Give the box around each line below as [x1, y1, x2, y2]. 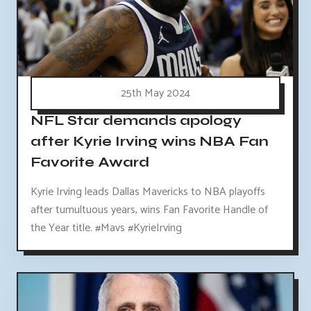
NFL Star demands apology [31, 112, 242, 130]
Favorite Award [31, 153, 149, 171]
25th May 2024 [121, 84, 190, 103]
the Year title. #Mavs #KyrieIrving [31, 219, 182, 238]
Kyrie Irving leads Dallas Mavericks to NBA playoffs [31, 183, 265, 202]
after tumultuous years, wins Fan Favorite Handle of [31, 201, 268, 220]
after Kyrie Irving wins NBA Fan [31, 133, 269, 151]
